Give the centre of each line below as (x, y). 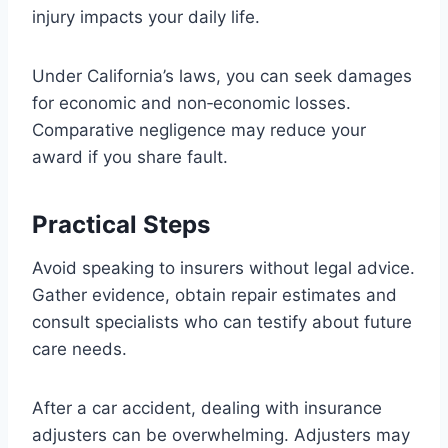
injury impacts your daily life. (146, 17)
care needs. (79, 349)
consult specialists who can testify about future (222, 322)
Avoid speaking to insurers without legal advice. (223, 268)
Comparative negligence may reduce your (199, 130)
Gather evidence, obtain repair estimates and (214, 295)
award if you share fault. (130, 157)
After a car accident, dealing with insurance (207, 408)
